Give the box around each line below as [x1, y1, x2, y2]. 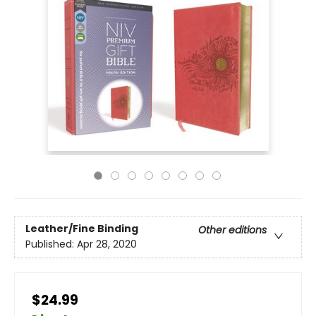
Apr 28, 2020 [77, 237, 137, 252]
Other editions [198, 223, 267, 238]
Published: [25, 237, 77, 252]
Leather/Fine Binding [25, 221, 138, 236]
